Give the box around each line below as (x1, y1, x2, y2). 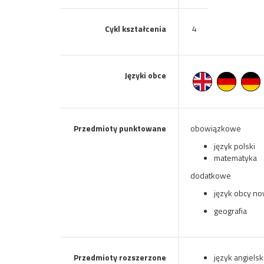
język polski (214, 140, 255, 152)
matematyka (214, 151, 257, 164)
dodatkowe (190, 169, 231, 181)
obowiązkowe (190, 122, 241, 134)
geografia (214, 204, 247, 217)
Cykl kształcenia (105, 22, 166, 35)
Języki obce (124, 69, 166, 81)
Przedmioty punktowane (74, 122, 166, 134)
